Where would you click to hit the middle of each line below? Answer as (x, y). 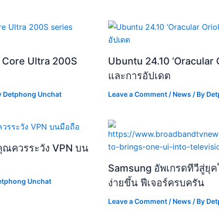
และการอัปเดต (139, 76)
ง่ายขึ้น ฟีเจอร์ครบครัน (156, 183)
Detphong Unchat (32, 94)
